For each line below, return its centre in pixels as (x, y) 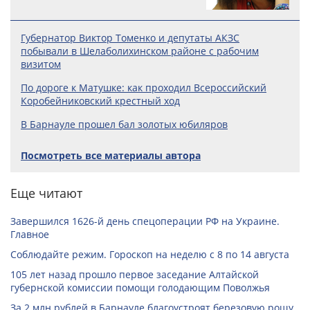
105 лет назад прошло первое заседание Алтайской (135, 274)
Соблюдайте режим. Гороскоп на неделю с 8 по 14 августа (150, 254)
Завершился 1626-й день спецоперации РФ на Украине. (145, 221)
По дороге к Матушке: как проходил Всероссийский (144, 88)
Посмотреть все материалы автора (111, 155)
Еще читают (46, 193)
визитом (41, 64)
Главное (30, 234)
